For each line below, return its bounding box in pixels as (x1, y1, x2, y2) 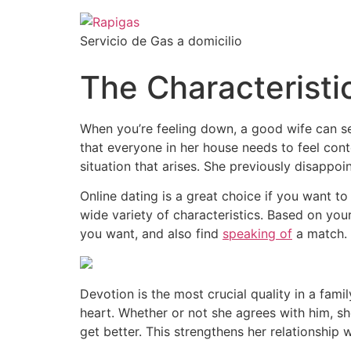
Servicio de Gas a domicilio (80, 33, 242, 49)
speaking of (223, 226, 292, 242)
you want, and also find (80, 226, 223, 242)
